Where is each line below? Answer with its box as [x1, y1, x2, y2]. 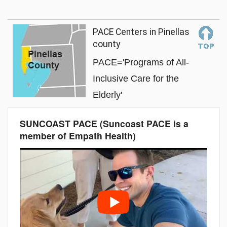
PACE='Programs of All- [92, 57, 189, 68]
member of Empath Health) [19, 129, 136, 142]
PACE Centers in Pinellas [92, 27, 190, 37]
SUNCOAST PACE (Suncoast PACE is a [19, 117, 188, 130]
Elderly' [92, 89, 122, 100]
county [92, 39, 120, 50]
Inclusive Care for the [92, 73, 179, 84]
